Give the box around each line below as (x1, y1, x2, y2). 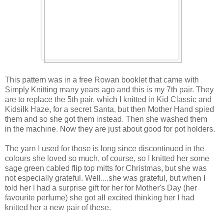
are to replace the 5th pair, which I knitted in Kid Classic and (5, 95, 212, 104)
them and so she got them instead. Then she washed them (5, 114, 207, 123)
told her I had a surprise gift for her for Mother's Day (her (5, 183, 197, 192)
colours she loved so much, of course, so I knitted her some (5, 154, 209, 163)
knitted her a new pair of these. (5, 203, 111, 212)
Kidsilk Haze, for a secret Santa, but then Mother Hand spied (5, 105, 214, 113)
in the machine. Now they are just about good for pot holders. (5, 124, 215, 133)
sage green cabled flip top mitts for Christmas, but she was (5, 164, 207, 172)
